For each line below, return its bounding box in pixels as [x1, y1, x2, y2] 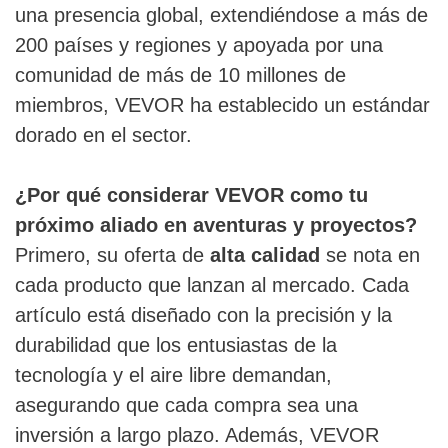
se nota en [320, 244, 420, 267]
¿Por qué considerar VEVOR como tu [15, 184, 368, 207]
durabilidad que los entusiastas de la [15, 334, 337, 357]
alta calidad [210, 244, 320, 267]
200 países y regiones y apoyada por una [15, 34, 383, 57]
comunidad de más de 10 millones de [15, 64, 346, 87]
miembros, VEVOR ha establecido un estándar [15, 94, 430, 117]
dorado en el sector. [15, 124, 192, 147]
